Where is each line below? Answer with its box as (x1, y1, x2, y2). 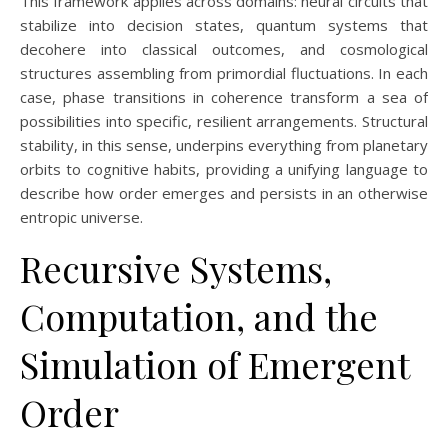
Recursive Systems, (20, 244, 332, 292)
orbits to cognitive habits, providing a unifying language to (20, 159, 428, 179)
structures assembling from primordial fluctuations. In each (20, 63, 428, 83)
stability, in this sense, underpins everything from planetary (20, 135, 428, 155)
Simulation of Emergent (20, 340, 409, 388)
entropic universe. (20, 207, 143, 227)
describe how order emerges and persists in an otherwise (20, 183, 428, 203)
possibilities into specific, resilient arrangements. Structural (20, 111, 428, 131)
